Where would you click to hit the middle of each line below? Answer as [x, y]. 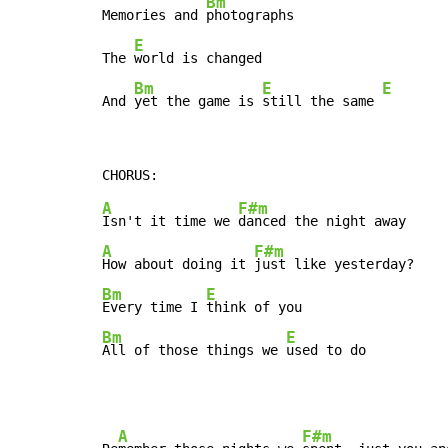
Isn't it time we [170, 221]
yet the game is [198, 101]
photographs [250, 15]
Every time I [154, 307]
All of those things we [194, 350]
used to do [326, 350]
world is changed [198, 58]
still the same [322, 101]
